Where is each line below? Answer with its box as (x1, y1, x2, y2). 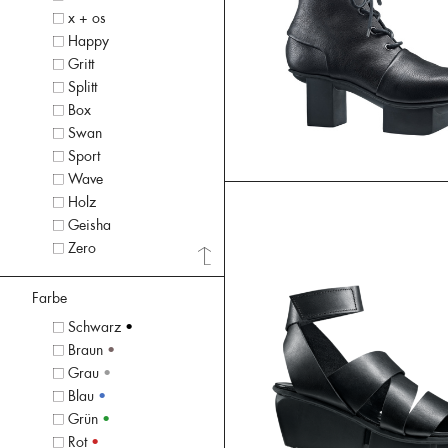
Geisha (67, 215, 111, 234)
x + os (67, 8, 106, 27)
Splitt (67, 77, 97, 96)
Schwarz (67, 318, 121, 337)
